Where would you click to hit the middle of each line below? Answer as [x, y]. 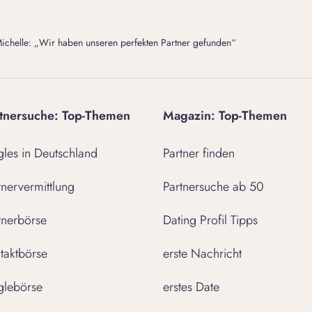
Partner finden [199, 153]
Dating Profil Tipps [210, 220]
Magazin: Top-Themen [225, 116]
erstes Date [191, 287]
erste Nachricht [202, 253]
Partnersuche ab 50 [213, 187]
